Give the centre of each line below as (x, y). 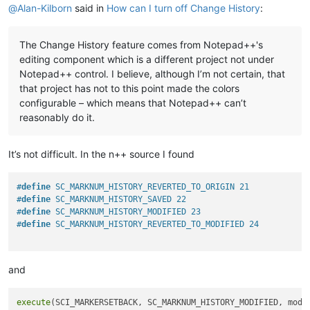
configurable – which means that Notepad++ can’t (133, 102)
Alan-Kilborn (45, 8)
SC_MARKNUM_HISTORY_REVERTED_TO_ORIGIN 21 (150, 186)
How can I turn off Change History (183, 8)
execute (34, 303)
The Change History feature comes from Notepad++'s (141, 44)
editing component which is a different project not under (147, 59)
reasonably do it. (57, 117)
